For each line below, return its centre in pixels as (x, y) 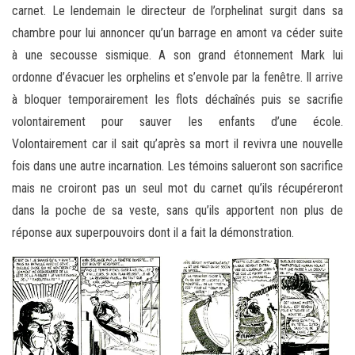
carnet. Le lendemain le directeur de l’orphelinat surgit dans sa (177, 11)
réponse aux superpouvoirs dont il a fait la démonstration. (153, 233)
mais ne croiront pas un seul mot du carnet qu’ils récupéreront (177, 189)
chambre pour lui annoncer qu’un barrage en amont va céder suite (177, 33)
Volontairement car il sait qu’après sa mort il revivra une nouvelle (177, 144)
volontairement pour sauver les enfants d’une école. (177, 122)
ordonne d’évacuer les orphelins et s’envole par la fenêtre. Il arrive (177, 78)
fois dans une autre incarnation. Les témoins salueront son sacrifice (177, 166)
